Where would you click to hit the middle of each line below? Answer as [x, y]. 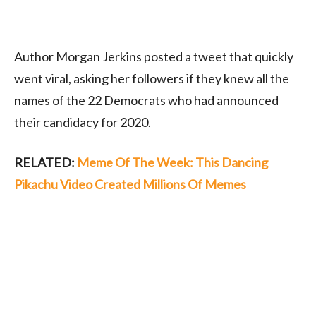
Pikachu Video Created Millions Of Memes [130, 184]
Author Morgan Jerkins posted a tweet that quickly [154, 56]
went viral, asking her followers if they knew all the [152, 78]
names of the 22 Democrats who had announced [146, 100]
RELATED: [45, 162]
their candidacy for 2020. [83, 122]
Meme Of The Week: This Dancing [172, 162]
